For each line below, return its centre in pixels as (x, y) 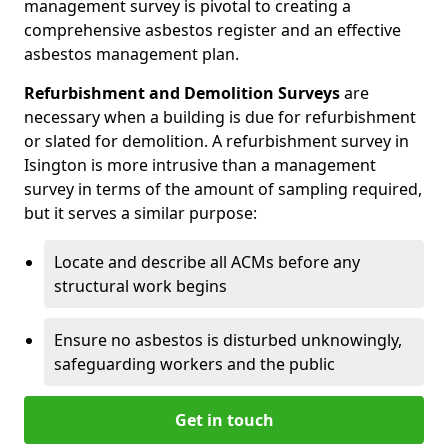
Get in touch (224, 419)
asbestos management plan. (131, 53)
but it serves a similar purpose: (140, 212)
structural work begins (140, 285)
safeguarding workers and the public (194, 363)
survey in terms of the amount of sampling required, (223, 188)
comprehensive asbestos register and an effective (212, 29)
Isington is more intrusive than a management (200, 164)
